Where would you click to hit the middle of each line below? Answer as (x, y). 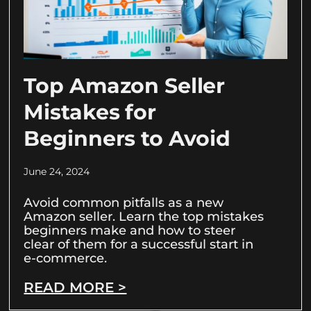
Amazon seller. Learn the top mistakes (144, 216)
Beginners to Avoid (127, 138)
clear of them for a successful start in (139, 244)
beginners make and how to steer (130, 230)
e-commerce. (66, 258)
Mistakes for (90, 112)
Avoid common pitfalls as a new (124, 202)
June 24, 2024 (57, 171)
